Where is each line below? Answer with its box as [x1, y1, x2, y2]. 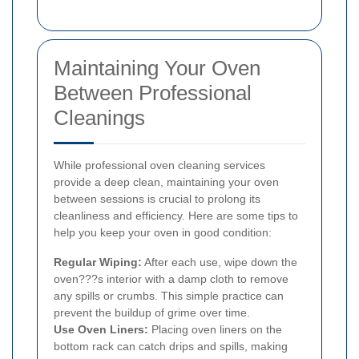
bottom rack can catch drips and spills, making [54, 339, 288, 353]
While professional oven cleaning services [54, 158, 265, 171]
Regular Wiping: [54, 255, 142, 268]
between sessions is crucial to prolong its [54, 192, 260, 205]
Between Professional [54, 80, 252, 105]
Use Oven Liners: [54, 322, 148, 336]
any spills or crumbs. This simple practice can [54, 288, 284, 302]
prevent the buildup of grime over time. [54, 305, 250, 319]
